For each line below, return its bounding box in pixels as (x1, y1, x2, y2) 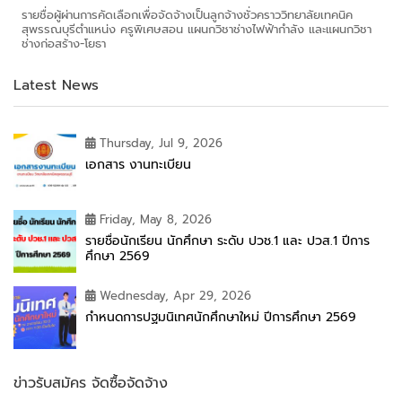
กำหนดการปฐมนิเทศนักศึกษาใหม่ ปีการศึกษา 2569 (85, 308, 356, 327)
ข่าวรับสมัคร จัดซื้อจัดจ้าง (13, 372, 168, 394)
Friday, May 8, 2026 (100, 211, 212, 228)
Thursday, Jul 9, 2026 (100, 135, 223, 152)
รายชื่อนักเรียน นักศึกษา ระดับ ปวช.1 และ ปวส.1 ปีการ (85, 232, 370, 250)
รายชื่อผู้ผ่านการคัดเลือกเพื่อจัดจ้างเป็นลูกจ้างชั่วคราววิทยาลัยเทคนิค (22, 6, 353, 23)
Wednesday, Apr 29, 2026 (100, 287, 251, 304)
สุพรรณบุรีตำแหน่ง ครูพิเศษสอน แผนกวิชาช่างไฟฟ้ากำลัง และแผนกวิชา (22, 21, 371, 38)
